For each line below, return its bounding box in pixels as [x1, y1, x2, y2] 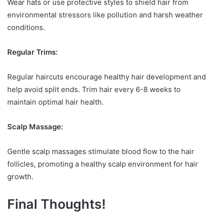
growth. [7, 172, 33, 182]
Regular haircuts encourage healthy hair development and [7, 72, 206, 82]
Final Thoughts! [7, 196, 106, 213]
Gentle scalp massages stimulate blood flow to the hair [7, 147, 194, 156]
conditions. [7, 23, 45, 32]
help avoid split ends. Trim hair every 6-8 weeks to [7, 85, 181, 94]
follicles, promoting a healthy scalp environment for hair [7, 159, 198, 169]
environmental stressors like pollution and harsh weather [7, 10, 203, 20]
